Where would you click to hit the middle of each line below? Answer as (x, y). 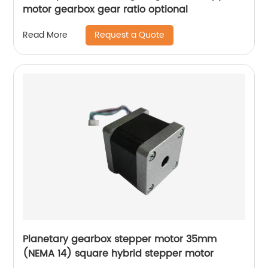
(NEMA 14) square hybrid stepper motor (118, 253)
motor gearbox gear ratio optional (106, 9)
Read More (45, 35)
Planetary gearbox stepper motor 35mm (120, 239)
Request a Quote (130, 35)
